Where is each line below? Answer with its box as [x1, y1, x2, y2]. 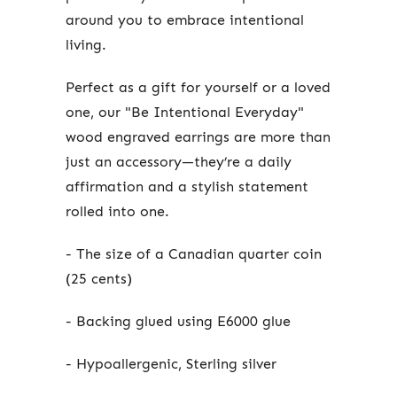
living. [66, 36, 106, 54]
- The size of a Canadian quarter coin [66, 245, 322, 263]
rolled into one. [66, 203, 169, 221]
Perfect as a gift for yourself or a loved [66, 79, 331, 97]
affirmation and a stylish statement [66, 178, 308, 196]
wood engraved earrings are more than [66, 128, 331, 146]
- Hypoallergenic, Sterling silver [66, 355, 276, 373]
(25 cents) [66, 270, 132, 288]
